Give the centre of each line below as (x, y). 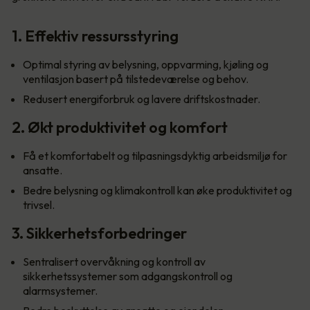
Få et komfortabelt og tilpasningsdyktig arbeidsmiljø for (155, 155)
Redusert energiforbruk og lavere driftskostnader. (142, 99)
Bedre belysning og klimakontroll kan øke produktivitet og (157, 190)
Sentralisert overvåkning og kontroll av (114, 261)
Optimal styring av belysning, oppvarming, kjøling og (146, 64)
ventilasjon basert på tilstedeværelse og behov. (136, 79)
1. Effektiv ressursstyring (95, 36)
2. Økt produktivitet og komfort (120, 127)
